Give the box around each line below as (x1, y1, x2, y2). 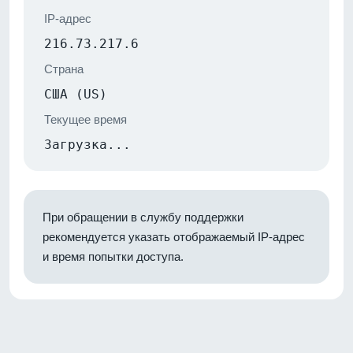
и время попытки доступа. (43, 249, 184, 263)
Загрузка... (44, 136, 131, 152)
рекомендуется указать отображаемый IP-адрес (43, 229, 305, 243)
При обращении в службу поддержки (43, 210, 243, 224)
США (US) (44, 86, 107, 102)
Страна (44, 61, 84, 76)
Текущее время (44, 112, 127, 126)
